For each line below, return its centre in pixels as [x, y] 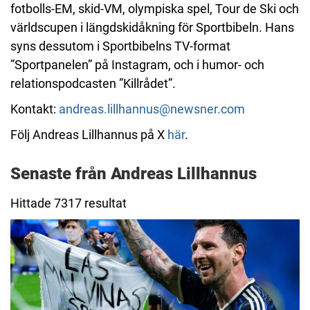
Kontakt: [35, 109]
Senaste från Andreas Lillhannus [134, 174]
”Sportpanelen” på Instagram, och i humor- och [137, 65]
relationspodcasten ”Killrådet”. [93, 83]
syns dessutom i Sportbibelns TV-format [120, 46]
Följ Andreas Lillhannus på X [89, 135]
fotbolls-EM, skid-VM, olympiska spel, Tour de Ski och [155, 9]
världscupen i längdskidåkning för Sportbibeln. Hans [152, 27]
